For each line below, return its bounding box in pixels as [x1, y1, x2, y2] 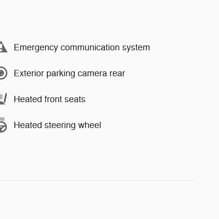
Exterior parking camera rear [14, 67, 125, 79]
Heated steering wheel [14, 119, 101, 131]
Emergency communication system [14, 42, 150, 53]
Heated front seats [14, 93, 86, 105]
